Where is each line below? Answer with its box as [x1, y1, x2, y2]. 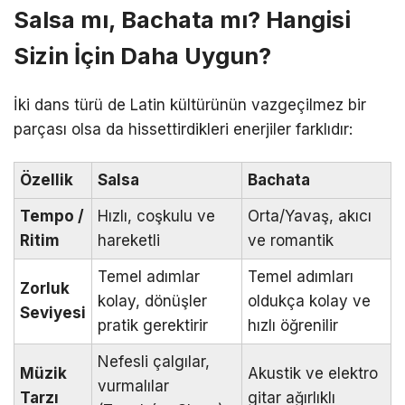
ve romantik [248, 231, 334, 250]
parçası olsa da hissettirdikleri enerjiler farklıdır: [14, 120, 353, 138]
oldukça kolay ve [248, 292, 371, 311]
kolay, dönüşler [98, 292, 207, 311]
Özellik [20, 171, 73, 190]
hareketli [98, 231, 160, 250]
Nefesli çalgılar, [98, 353, 210, 372]
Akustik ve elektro [248, 364, 378, 383]
